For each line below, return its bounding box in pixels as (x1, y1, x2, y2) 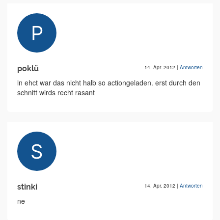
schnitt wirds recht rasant (17, 87, 95, 98)
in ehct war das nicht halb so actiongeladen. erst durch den (17, 78, 200, 88)
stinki (17, 182, 37, 192)
